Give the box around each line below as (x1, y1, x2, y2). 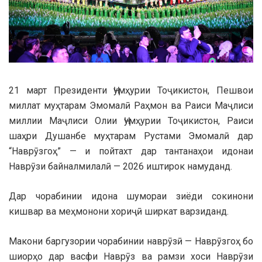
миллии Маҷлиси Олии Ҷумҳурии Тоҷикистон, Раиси (9, 115, 253, 127)
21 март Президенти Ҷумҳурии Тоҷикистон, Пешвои (9, 85, 253, 96)
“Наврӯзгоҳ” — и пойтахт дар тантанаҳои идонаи (9, 146, 253, 157)
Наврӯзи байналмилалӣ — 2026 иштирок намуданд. (9, 161, 232, 173)
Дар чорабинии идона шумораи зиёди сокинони (9, 191, 253, 202)
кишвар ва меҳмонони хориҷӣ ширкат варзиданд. (9, 206, 229, 218)
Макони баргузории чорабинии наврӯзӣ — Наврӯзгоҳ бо (9, 236, 253, 247)
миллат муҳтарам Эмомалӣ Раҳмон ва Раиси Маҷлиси (9, 100, 253, 112)
